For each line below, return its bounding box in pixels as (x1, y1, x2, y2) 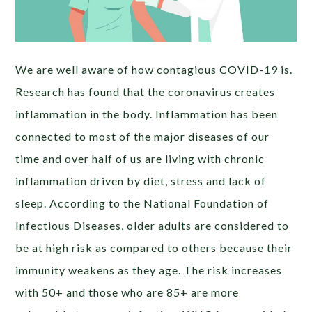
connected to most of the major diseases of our (15, 129, 270, 143)
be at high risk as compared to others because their (15, 240, 293, 254)
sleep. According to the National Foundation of (15, 196, 270, 210)
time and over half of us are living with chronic (15, 151, 265, 165)
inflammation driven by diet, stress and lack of (15, 173, 267, 187)
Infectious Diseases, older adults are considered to (15, 218, 290, 232)
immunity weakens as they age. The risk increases (15, 263, 283, 276)
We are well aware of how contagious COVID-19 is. (15, 62, 293, 76)
